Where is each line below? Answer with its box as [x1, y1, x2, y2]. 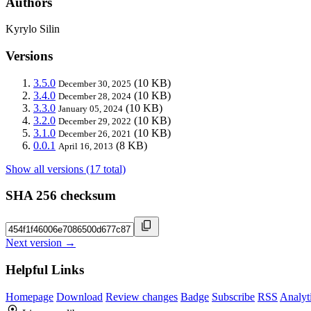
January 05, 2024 [58, 103, 123, 114]
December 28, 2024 [58, 90, 131, 101]
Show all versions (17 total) [6, 162, 126, 175]
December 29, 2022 [58, 115, 131, 126]
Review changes [106, 290, 178, 303]
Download [56, 290, 103, 303]
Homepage [6, 290, 53, 303]
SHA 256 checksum [6, 188, 116, 203]
